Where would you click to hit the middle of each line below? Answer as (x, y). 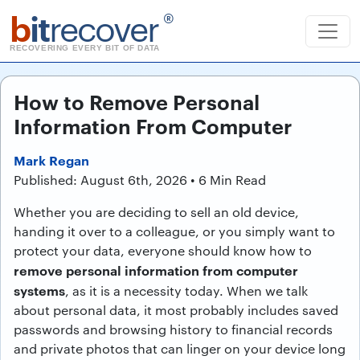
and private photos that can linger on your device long (180, 348)
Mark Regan (51, 160)
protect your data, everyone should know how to (163, 250)
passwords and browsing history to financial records (173, 329)
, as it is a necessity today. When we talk (186, 290)
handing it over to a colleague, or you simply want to (174, 231)
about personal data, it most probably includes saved (176, 310)
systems (39, 290)
